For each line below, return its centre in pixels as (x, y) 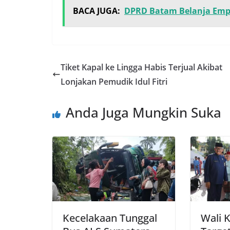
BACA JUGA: (97, 11)
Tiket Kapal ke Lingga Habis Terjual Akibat (141, 67)
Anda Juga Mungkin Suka (143, 112)
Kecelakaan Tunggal (110, 218)
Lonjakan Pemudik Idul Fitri (114, 82)
